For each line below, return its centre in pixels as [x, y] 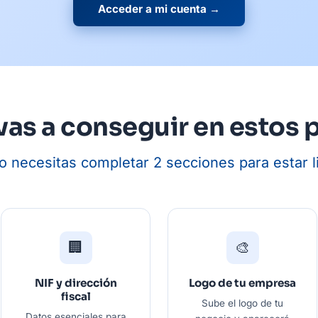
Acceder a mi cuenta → [159, 9]
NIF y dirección [76, 283]
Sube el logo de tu [242, 303]
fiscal [76, 297]
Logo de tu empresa [242, 283]
